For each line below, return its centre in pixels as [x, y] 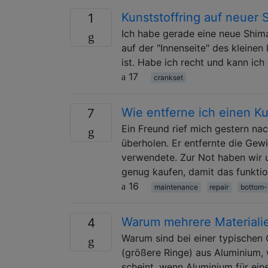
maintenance [176, 187]
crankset [168, 77]
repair [219, 187]
